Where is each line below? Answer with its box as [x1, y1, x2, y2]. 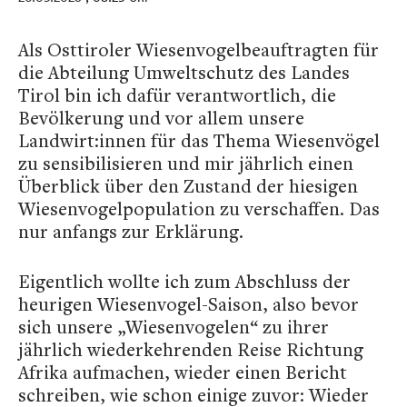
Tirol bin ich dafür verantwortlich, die [18, 83, 336, 107]
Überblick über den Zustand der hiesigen [18, 174, 358, 198]
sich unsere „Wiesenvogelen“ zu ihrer [18, 314, 329, 339]
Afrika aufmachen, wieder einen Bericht [18, 360, 347, 384]
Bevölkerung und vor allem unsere [18, 105, 304, 130]
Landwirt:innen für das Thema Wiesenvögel [18, 128, 380, 153]
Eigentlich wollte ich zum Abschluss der [18, 269, 351, 293]
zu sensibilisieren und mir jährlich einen [18, 151, 353, 175]
